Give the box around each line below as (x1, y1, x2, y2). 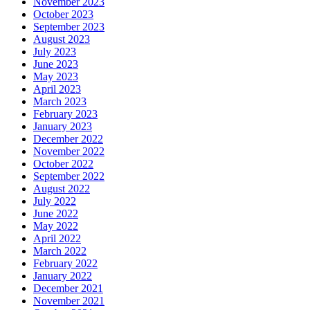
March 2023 (33, 95, 86, 107)
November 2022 (33, 145, 104, 157)
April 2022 (33, 232, 81, 244)
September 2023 (33, 20, 104, 33)
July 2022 (33, 194, 76, 207)
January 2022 (33, 269, 92, 282)
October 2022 (33, 157, 93, 170)
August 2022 (33, 182, 90, 194)
